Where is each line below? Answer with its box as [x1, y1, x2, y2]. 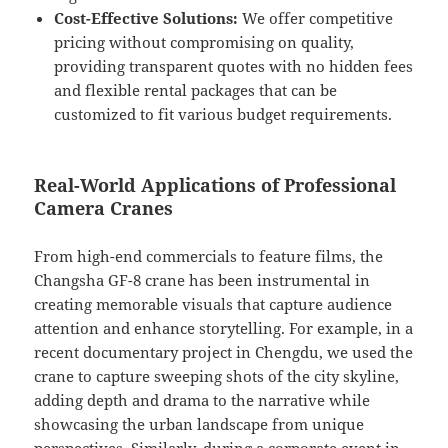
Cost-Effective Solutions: [54, 8, 239, 29]
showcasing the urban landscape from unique [34, 414, 365, 435]
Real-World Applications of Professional [34, 173, 397, 198]
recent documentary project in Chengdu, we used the [34, 342, 414, 363]
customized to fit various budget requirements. [54, 104, 393, 125]
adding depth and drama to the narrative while [34, 390, 371, 411]
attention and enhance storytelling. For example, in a [34, 318, 414, 339]
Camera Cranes [34, 196, 174, 221]
